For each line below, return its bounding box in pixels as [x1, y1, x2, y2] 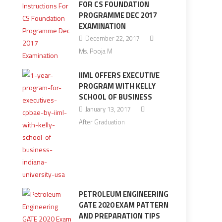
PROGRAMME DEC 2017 [78, 9, 157, 21]
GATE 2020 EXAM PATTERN [78, 199, 168, 211]
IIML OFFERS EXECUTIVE [78, 69, 160, 81]
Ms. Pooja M [78, 46, 112, 56]
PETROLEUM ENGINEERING [78, 188, 168, 200]
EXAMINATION [78, 20, 126, 32]
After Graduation [78, 117, 125, 127]
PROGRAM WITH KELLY [78, 80, 156, 92]
